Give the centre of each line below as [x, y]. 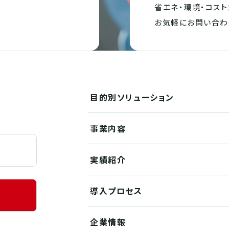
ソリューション [146, 97]
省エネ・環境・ [180, 7]
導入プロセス [116, 190]
